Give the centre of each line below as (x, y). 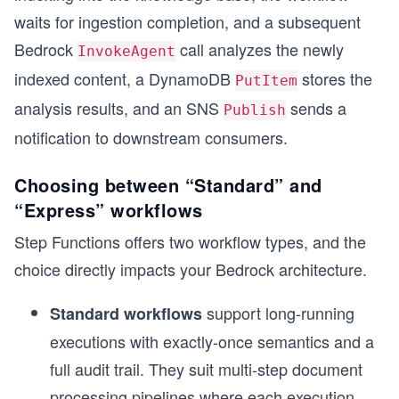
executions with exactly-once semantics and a (212, 341)
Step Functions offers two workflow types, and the (190, 241)
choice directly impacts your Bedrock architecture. (191, 269)
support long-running (278, 312)
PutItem (266, 80)
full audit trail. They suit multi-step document (206, 368)
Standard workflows (126, 313)
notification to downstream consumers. (151, 137)
